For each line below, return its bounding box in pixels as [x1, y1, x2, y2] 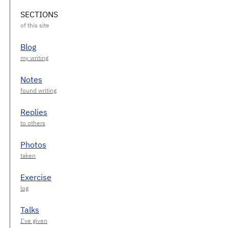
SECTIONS [20, 9, 58, 19]
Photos [20, 139, 46, 150]
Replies [20, 106, 47, 117]
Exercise [20, 172, 51, 182]
